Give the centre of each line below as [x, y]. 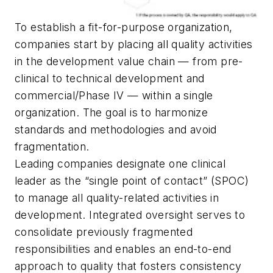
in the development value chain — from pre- [129, 62]
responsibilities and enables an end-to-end [123, 249]
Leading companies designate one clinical [120, 164]
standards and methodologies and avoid [116, 130]
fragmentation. [52, 147]
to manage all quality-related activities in [117, 198]
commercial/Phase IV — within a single [114, 96]
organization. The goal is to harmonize [112, 113]
